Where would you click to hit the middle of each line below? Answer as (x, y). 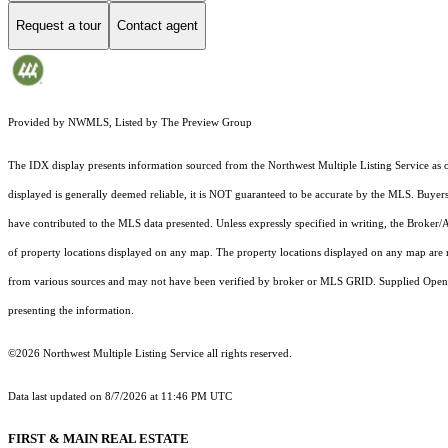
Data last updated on (56, 396)
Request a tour (58, 26)
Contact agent (157, 26)
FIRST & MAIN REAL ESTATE (98, 438)
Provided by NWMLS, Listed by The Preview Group (130, 122)
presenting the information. (71, 310)
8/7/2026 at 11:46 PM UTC (170, 396)
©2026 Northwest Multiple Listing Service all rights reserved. (150, 353)
